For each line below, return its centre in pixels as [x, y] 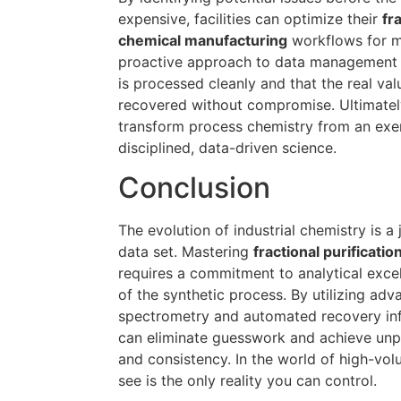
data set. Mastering [186, 252]
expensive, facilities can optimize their [250, 18]
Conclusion [194, 188]
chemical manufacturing [203, 40]
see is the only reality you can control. [247, 381]
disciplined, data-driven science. [227, 147]
